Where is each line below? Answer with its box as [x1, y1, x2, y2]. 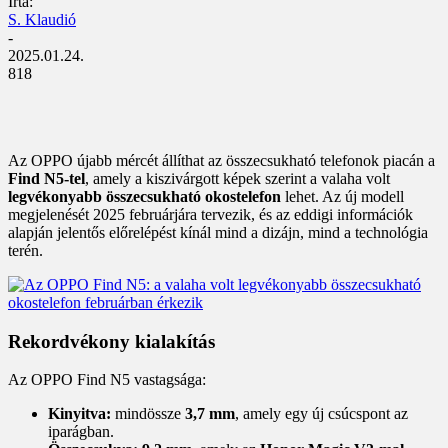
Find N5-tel [8, 169, 85, 187]
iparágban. [48, 423, 114, 441]
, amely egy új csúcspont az [235, 405, 408, 423]
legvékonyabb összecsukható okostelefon [8, 187, 281, 205]
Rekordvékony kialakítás [8, 330, 215, 352]
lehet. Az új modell [281, 187, 404, 205]
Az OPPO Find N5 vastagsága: [8, 371, 206, 389]
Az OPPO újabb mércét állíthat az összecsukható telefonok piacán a [8, 151, 435, 169]
